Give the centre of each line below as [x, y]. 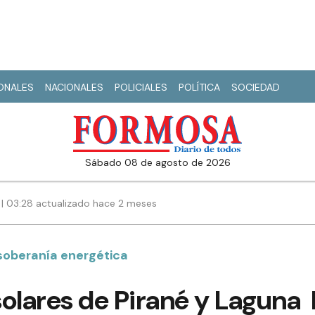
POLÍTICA [199, 87]
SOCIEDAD [256, 87]
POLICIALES [141, 87]
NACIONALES [74, 87]
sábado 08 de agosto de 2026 [161, 163]
